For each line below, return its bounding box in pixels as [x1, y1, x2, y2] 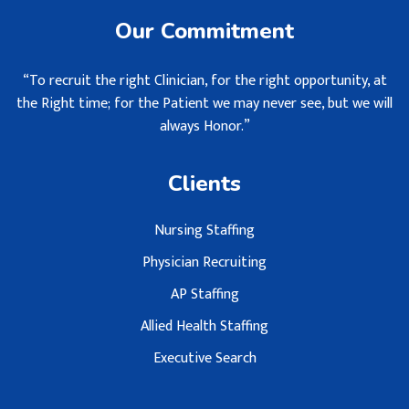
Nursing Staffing [154, 218, 255, 243]
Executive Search [152, 346, 257, 371]
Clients [168, 169, 241, 198]
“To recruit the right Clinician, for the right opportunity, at [22, 68, 387, 93]
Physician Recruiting [142, 250, 267, 275]
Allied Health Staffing [141, 314, 268, 339]
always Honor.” [159, 114, 250, 139]
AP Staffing [170, 282, 239, 307]
